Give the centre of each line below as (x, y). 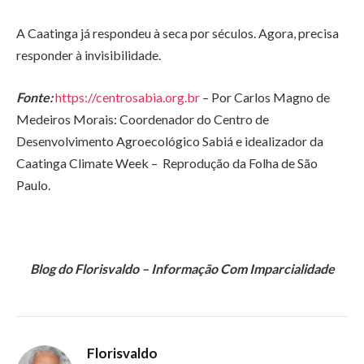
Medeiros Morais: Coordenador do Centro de (143, 119)
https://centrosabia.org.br (128, 97)
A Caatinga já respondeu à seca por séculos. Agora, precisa (178, 33)
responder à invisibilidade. (89, 55)
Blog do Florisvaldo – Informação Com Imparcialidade (182, 268)
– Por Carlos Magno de (265, 97)
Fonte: (35, 97)
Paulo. (33, 184)
